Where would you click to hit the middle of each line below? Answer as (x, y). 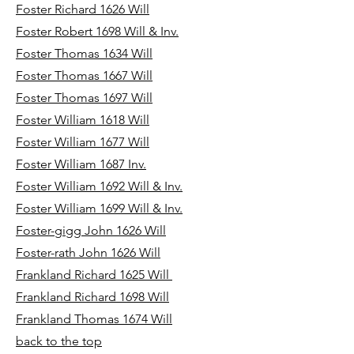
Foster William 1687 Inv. (81, 164)
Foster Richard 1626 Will (83, 9)
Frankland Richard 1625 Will (94, 275)
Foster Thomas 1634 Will (84, 53)
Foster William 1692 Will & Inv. (99, 186)
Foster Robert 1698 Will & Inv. (97, 31)
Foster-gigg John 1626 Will (91, 230)
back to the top (59, 341)
